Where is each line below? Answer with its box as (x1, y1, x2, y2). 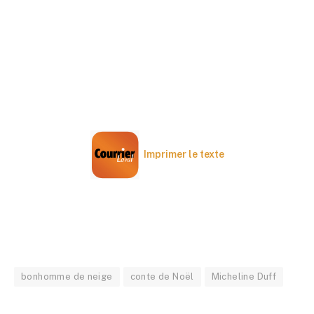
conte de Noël (130, 271, 194, 282)
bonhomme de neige (21, 271, 113, 282)
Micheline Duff (211, 271, 277, 282)
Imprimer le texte (143, 149, 224, 161)
